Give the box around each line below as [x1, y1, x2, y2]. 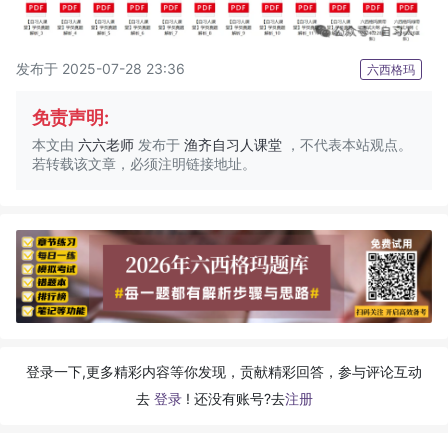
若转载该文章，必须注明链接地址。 [32, 155, 256, 173]
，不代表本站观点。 [282, 136, 412, 154]
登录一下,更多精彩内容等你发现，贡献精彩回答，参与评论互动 [26, 362, 422, 380]
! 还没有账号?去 [185, 389, 285, 407]
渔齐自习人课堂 [184, 136, 282, 154]
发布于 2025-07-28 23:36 [16, 60, 185, 78]
